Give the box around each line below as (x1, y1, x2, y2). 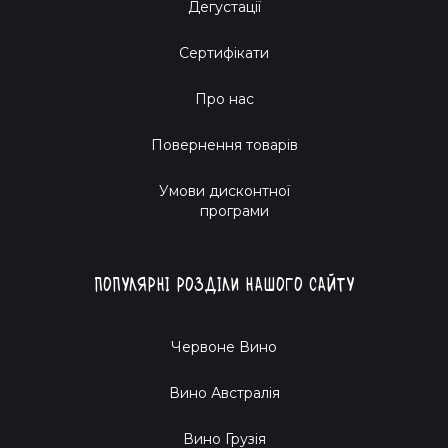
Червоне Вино (171, 337, 277, 356)
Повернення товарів (150, 135, 298, 154)
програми (179, 201, 269, 220)
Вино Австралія (168, 383, 280, 402)
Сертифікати (179, 43, 269, 62)
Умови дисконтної (158, 181, 290, 200)
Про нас (194, 89, 254, 108)
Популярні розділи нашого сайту (93, 273, 355, 294)
